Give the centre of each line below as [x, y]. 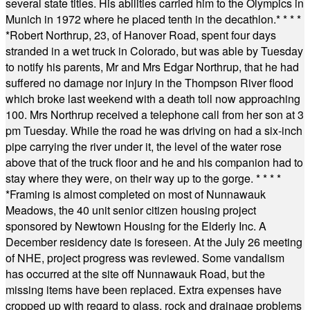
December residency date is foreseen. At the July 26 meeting [154, 242]
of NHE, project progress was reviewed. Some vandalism [145, 258]
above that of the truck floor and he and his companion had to [154, 162]
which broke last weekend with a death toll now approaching [153, 99]
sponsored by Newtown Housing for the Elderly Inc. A [136, 226]
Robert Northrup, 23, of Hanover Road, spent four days [143, 35]
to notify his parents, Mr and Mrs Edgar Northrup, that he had [152, 67]
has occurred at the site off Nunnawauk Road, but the [135, 274]
